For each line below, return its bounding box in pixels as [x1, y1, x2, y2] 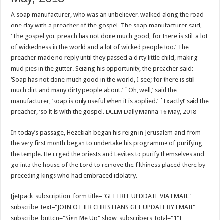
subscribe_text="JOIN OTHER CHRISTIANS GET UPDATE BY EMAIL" [11, 203, 196, 211]
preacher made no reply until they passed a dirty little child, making [11, 54, 198, 62]
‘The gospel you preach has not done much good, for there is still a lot [11, 32, 208, 40]
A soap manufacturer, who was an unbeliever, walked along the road [11, 11, 204, 19]
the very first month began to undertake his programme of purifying [11, 139, 203, 147]
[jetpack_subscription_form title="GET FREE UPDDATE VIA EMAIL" [11, 192, 191, 200]
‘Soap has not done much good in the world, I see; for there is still [11, 76, 195, 83]
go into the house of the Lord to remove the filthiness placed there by [11, 161, 206, 169]
